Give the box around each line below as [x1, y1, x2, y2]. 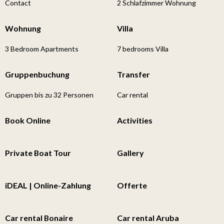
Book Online [5, 115, 50, 125]
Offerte [117, 180, 147, 190]
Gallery [117, 147, 144, 157]
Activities [117, 115, 152, 125]
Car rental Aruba [117, 212, 179, 222]
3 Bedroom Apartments [5, 44, 78, 53]
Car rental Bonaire [5, 212, 73, 222]
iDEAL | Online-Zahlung [5, 180, 91, 190]
